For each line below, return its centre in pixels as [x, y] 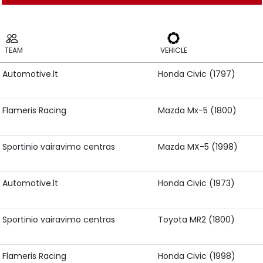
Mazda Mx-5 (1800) [197, 110]
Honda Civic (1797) [197, 74]
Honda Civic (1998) [197, 256]
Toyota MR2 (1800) [196, 220]
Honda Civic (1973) [196, 183]
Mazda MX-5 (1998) [198, 147]
